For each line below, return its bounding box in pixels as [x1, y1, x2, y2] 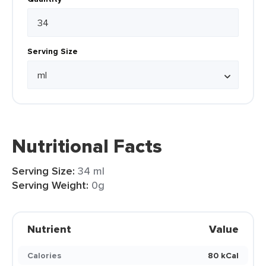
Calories [27, 249, 61, 261]
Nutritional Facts [12, 132, 162, 160]
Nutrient [27, 221, 71, 237]
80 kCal [208, 249, 239, 261]
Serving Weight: [12, 178, 88, 193]
